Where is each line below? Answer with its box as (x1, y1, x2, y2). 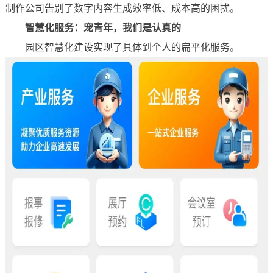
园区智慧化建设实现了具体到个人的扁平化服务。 (5, 42, 239, 52)
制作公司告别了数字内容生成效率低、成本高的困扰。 (5, 3, 239, 13)
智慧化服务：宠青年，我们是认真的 (24, 23, 181, 33)
